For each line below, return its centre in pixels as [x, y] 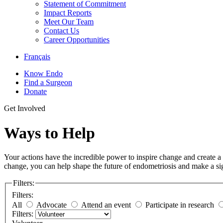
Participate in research [180, 205]
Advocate [52, 205]
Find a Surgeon [48, 83]
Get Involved [25, 109]
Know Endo [43, 74]
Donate [35, 92]
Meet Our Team [69, 22]
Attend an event [106, 205]
